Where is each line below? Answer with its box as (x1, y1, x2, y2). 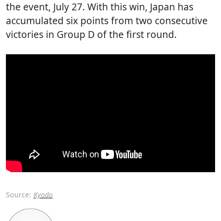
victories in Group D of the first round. (6, 28, 177, 41)
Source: (6, 189, 31, 199)
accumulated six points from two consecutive (6, 14, 208, 27)
